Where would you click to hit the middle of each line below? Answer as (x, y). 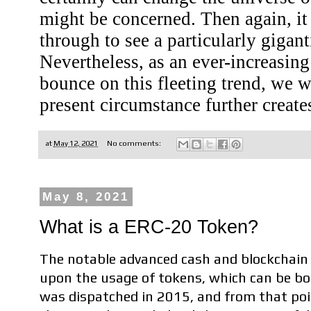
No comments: (134, 143)
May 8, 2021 (86, 197)
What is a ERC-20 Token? (149, 226)
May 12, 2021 (76, 143)
